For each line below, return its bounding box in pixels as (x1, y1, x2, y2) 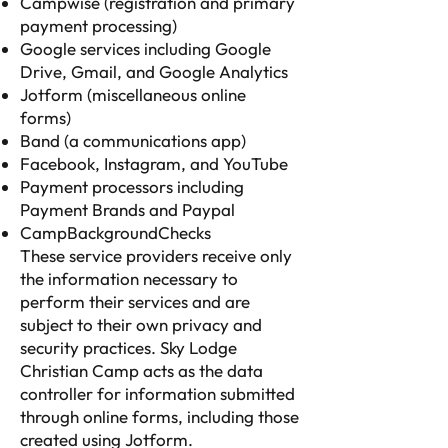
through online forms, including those (20, 406, 299, 427)
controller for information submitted (20, 383, 295, 404)
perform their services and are (20, 291, 250, 312)
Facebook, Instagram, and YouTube (20, 153, 288, 174)
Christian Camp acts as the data (20, 360, 263, 381)
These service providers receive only (20, 245, 292, 266)
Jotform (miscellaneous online (20, 84, 246, 105)
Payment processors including (20, 176, 244, 197)
